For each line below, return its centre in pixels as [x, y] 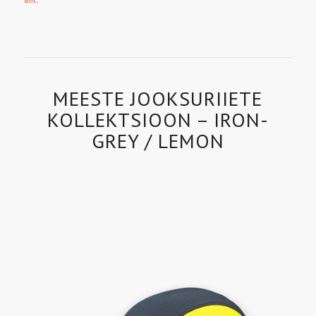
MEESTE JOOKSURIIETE [158, 98]
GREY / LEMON [158, 140]
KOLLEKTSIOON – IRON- [158, 119]
